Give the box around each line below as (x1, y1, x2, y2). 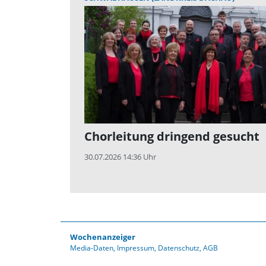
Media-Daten (70, 243, 113, 254)
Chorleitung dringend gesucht (84, 128, 259, 145)
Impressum (117, 243, 154, 254)
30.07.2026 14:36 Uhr (84, 151, 156, 163)
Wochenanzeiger (70, 232, 135, 243)
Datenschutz (158, 243, 199, 254)
